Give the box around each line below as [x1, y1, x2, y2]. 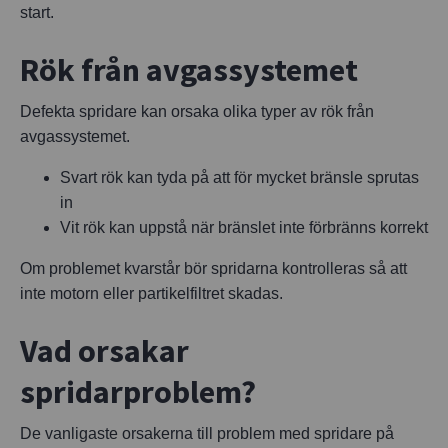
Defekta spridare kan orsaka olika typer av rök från [20, 102, 374, 120]
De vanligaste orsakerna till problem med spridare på [20, 424, 394, 442]
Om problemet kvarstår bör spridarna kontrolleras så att [20, 259, 407, 277]
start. [20, 3, 54, 21]
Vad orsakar [20, 330, 189, 371]
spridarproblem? [20, 371, 256, 412]
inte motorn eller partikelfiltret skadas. [20, 284, 283, 302]
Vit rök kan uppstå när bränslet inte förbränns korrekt [60, 218, 428, 236]
